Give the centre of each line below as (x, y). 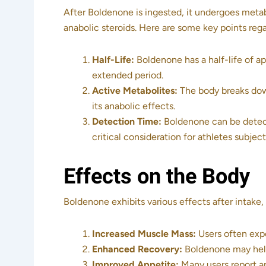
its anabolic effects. (134, 106)
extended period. (128, 75)
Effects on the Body (157, 177)
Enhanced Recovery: (137, 249)
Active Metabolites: (135, 91)
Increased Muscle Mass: (144, 234)
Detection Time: (127, 122)
